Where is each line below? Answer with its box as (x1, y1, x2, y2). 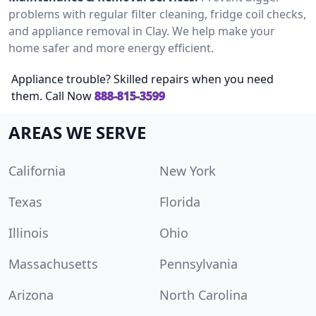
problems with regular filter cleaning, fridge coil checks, (8, 6, 306, 22)
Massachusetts (8, 255, 98, 272)
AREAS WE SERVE (8, 120, 146, 144)
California (8, 162, 66, 179)
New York (159, 162, 216, 179)
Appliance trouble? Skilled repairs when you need (11, 71, 274, 87)
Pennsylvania (159, 255, 238, 272)
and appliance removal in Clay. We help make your (8, 23, 275, 39)
